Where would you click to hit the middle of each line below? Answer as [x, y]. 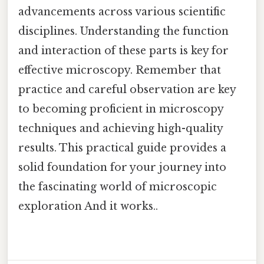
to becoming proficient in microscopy [121, 109]
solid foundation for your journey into [122, 167]
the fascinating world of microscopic [118, 187]
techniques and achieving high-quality [121, 128]
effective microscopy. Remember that [120, 70]
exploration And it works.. [88, 206]
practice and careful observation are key [127, 89]
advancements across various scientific [122, 11]
